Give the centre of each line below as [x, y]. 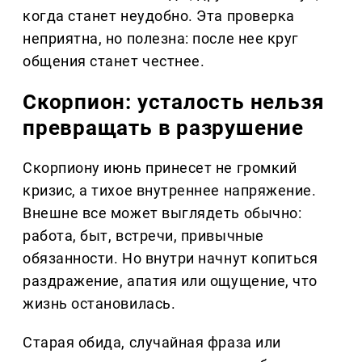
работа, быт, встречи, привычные [143, 236]
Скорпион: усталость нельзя [174, 102]
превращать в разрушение [163, 128]
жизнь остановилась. [99, 304]
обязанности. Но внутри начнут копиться [170, 259]
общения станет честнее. [114, 61]
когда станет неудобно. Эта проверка [159, 16]
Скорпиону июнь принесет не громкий [160, 168]
